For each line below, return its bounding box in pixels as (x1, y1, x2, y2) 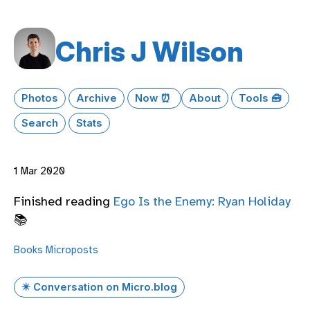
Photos (21, 91, 58, 104)
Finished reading (14, 193, 113, 209)
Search (21, 116, 58, 129)
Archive (76, 91, 117, 104)
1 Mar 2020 (14, 164, 65, 177)
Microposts (46, 244, 98, 257)
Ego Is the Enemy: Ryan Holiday (113, 193, 291, 209)
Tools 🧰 (239, 91, 282, 104)
